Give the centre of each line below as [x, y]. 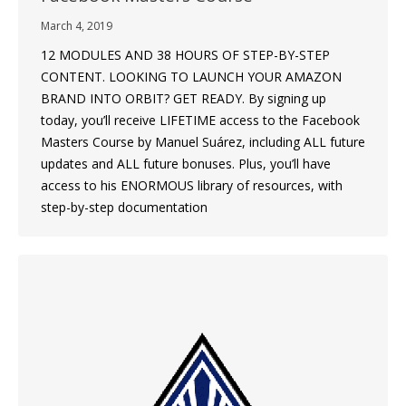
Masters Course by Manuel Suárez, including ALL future [203, 141]
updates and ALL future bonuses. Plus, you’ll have [186, 163]
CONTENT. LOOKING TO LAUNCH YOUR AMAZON [191, 76]
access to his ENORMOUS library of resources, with [192, 185]
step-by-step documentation [124, 207]
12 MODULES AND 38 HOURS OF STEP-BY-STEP [185, 54]
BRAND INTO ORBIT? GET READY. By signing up [184, 98]
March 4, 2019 [77, 25]
